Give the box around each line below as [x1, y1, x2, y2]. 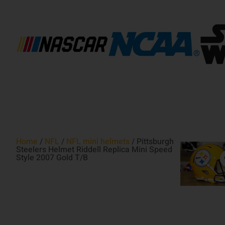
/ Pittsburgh [130, 136, 174, 148]
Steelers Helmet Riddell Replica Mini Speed [16, 144, 172, 156]
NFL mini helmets [66, 136, 130, 148]
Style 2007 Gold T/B [16, 152, 88, 164]
